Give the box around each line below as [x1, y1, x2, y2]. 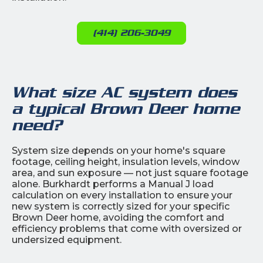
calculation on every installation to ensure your [12, 189, 232, 201]
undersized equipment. [12, 234, 122, 245]
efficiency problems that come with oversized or [12, 222, 242, 234]
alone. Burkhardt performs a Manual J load [12, 178, 214, 190]
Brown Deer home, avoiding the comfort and [12, 211, 224, 223]
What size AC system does [12, 83, 237, 101]
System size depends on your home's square [12, 144, 225, 156]
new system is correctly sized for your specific [12, 200, 230, 212]
